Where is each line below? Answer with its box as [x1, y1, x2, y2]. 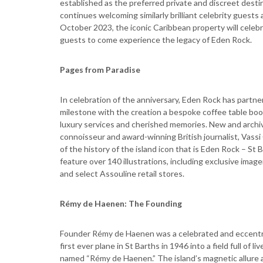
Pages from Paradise [60, 65, 140, 75]
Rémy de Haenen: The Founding [60, 198, 182, 208]
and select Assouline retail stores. [60, 168, 184, 178]
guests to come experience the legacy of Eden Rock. [60, 35, 252, 45]
